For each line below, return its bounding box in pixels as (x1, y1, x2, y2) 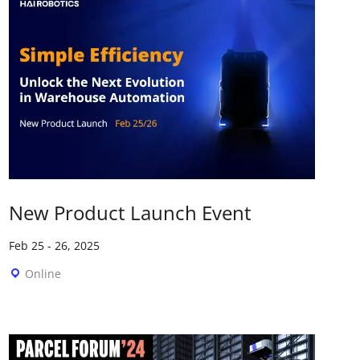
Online (25, 265, 62, 281)
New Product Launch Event (9, 198, 252, 226)
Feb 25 (9, 237, 45, 253)
